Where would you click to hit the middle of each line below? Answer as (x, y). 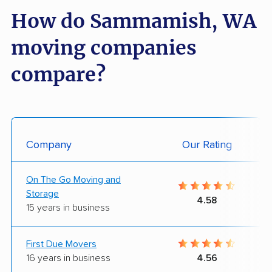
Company (49, 145)
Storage (42, 193)
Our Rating (207, 145)
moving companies (104, 48)
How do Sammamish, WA (134, 21)
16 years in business (68, 258)
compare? (58, 74)
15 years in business (68, 207)
